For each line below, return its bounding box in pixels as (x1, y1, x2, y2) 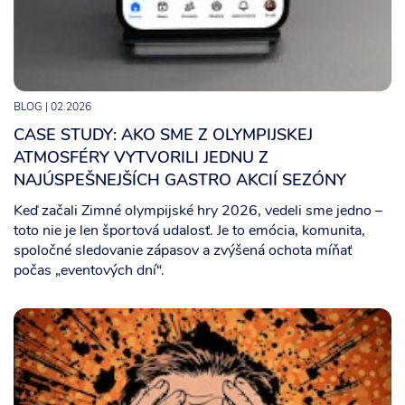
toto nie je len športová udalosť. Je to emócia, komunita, (14, 224, 365, 240)
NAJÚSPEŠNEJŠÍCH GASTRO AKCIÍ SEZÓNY (14, 173, 346, 191)
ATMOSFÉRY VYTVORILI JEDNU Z (14, 150, 268, 168)
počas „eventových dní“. (14, 264, 165, 279)
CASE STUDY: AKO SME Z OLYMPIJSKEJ (14, 127, 313, 146)
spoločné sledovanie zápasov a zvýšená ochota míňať (14, 244, 352, 259)
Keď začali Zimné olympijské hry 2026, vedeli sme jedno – (14, 204, 382, 220)
